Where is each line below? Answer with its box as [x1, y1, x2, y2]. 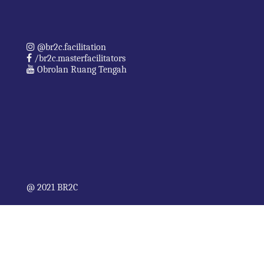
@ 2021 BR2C [27, 181, 78, 193]
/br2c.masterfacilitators [32, 52, 126, 64]
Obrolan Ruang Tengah [35, 64, 127, 75]
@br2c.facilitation [35, 41, 106, 52]
